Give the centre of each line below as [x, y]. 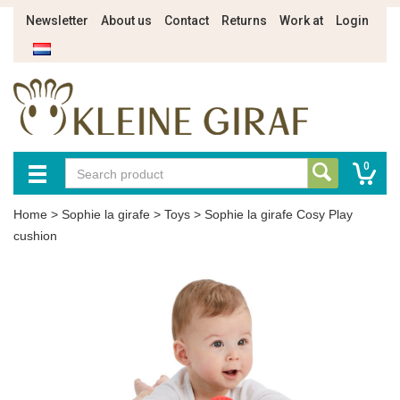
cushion [35, 236]
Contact [187, 21]
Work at [301, 21]
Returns [244, 21]
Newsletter [57, 21]
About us [126, 21]
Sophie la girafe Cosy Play [279, 214]
